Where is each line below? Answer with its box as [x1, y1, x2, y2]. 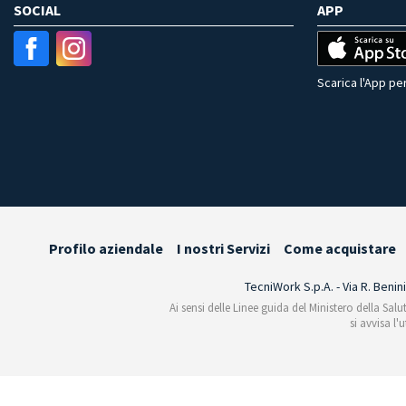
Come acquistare [284, 239, 396, 258]
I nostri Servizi [177, 239, 270, 258]
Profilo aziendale [49, 239, 163, 258]
